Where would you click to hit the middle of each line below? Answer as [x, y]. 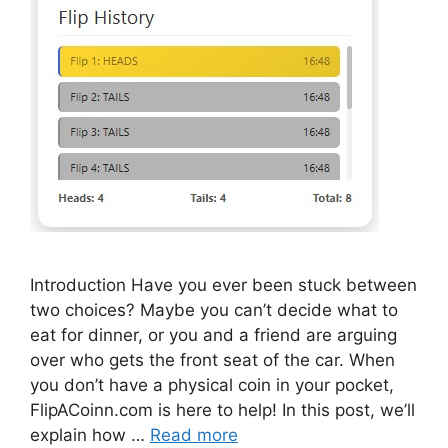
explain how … [90, 434]
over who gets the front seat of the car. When [212, 359]
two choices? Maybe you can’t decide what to [214, 309]
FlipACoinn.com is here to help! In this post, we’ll [222, 409]
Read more [194, 434]
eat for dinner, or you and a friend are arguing [213, 334]
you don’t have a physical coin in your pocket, [212, 384]
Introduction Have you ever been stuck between [223, 284]
